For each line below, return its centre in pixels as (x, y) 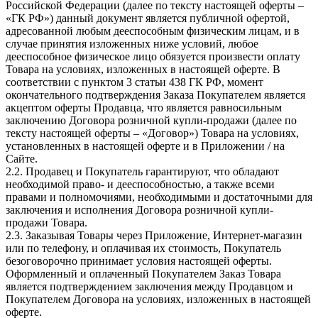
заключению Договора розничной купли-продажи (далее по (151, 120)
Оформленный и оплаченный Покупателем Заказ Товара (143, 273)
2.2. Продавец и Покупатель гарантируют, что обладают (142, 171)
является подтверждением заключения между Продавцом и (149, 286)
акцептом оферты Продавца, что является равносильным (144, 107)
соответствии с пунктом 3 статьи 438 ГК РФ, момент (135, 82)
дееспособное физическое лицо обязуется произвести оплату (153, 56)
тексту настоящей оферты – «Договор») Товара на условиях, (152, 133)
